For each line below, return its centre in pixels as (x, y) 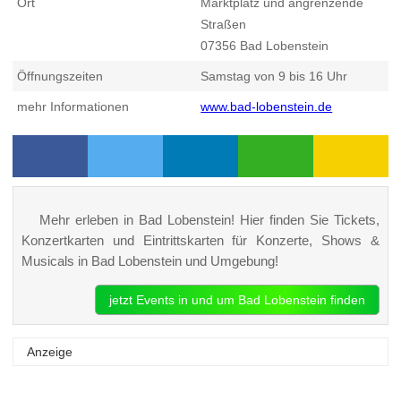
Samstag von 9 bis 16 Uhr (274, 77)
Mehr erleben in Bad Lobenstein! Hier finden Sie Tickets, (209, 219)
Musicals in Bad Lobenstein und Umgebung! (149, 260)
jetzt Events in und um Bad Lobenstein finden (238, 299)
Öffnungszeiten (60, 77)
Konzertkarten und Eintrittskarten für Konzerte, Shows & (200, 240)
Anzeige (50, 352)
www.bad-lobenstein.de (267, 107)
